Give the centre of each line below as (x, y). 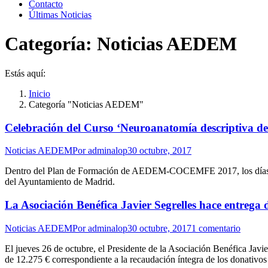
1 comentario (216, 228)
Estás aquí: (25, 73)
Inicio (39, 93)
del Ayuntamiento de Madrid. (60, 182)
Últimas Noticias (60, 15)
